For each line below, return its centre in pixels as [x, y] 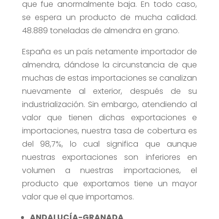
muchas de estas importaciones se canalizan [109, 78]
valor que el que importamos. [78, 197]
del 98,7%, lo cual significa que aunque [109, 144]
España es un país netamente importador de [109, 52]
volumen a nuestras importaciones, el [109, 171]
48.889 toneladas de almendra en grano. [100, 31]
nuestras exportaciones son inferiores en [109, 157]
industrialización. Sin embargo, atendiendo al [109, 105]
